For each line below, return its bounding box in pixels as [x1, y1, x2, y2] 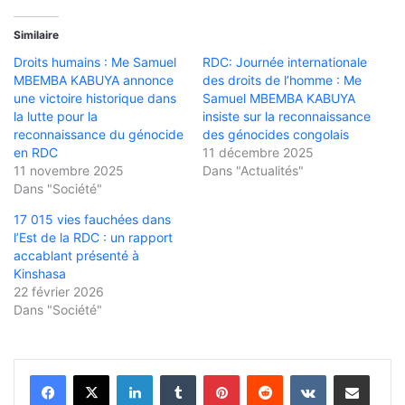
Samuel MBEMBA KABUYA [202, 90, 355, 107]
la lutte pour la [14, 108, 98, 125]
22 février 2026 [14, 284, 104, 300]
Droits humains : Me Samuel [14, 54, 176, 71]
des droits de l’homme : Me [202, 72, 362, 89]
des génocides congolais [202, 127, 349, 143]
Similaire [14, 28, 59, 42]
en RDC [14, 145, 58, 161]
